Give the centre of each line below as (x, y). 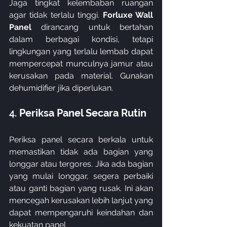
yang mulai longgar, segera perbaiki (81, 176)
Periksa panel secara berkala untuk (81, 140)
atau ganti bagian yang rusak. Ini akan (81, 188)
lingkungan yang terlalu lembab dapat (81, 51)
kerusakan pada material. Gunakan (81, 76)
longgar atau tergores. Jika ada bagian (81, 164)
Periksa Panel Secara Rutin (83, 113)
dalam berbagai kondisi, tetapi (81, 39)
